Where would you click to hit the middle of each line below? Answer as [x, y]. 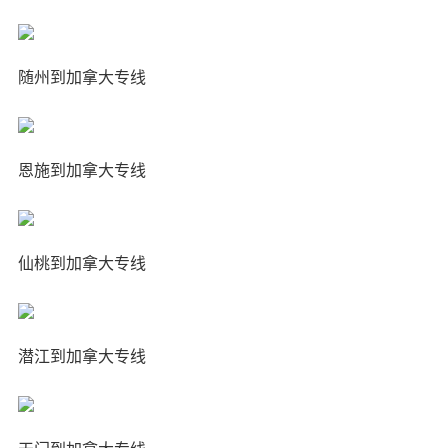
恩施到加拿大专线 [81, 170]
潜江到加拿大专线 [81, 356]
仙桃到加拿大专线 [81, 263]
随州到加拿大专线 [81, 77]
